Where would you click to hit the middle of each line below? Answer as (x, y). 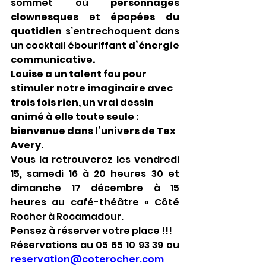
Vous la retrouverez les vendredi (95, 159)
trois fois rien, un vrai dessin (83, 102)
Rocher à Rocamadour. (67, 216)
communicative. (53, 59)
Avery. (27, 145)
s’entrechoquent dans (121, 31)
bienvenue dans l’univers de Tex (94, 131)
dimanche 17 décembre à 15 (95, 188)
